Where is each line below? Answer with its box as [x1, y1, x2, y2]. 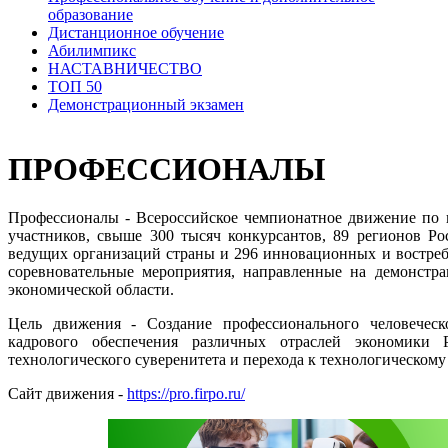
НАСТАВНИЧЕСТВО [48, 59, 202, 77]
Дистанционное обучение [48, 23, 224, 41]
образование [48, 5, 133, 23]
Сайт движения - [8, 385, 127, 403]
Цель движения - [8, 315, 148, 333]
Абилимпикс [48, 41, 136, 59]
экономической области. [8, 281, 174, 299]
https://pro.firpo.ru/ [127, 385, 245, 403]
